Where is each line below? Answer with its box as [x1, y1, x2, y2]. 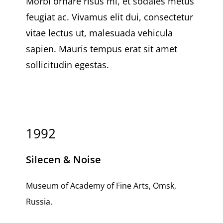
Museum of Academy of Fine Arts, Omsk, [25, 180, 176, 192]
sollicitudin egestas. [25, 58, 109, 71]
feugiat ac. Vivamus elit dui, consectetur [25, 10, 193, 23]
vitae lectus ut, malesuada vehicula [25, 26, 173, 39]
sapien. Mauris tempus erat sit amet [25, 42, 177, 55]
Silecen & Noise [25, 153, 101, 167]
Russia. [25, 196, 52, 208]
